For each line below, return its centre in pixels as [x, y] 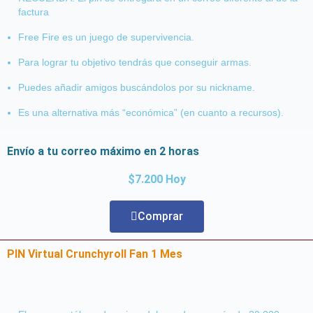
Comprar [160, 216]
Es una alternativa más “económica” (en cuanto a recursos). [151, 112]
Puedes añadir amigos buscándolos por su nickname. [137, 87]
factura [34, 12]
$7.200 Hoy [156, 179]
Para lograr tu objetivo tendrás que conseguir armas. [135, 62]
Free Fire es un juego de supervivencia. [106, 37]
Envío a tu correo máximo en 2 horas [103, 151]
